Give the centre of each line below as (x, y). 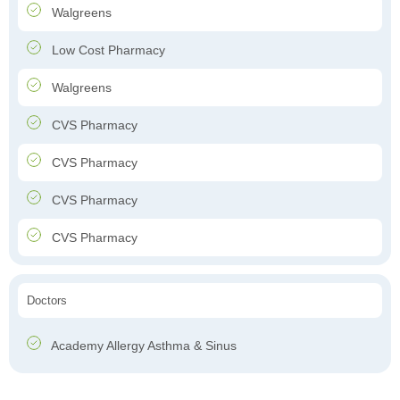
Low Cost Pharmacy (107, 50)
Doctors (47, 301)
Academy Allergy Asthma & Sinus (142, 346)
